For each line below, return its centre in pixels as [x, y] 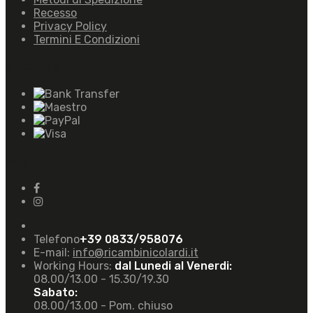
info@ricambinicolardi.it [136, 253]
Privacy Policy [70, 26]
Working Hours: [74, 266]
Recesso [55, 13]
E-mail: [53, 253]
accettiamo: [46, 67]
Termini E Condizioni [87, 39]
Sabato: [56, 293]
